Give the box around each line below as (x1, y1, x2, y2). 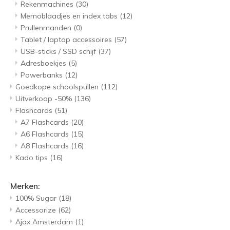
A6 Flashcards (21, 129, 71, 139)
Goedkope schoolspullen (15, 82, 101, 92)
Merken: (10, 181, 40, 191)
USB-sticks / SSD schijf (21, 47, 98, 56)
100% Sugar (15, 194, 59, 203)
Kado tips (15, 153, 50, 163)
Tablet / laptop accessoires (21, 35, 114, 45)
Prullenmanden (21, 23, 73, 33)
